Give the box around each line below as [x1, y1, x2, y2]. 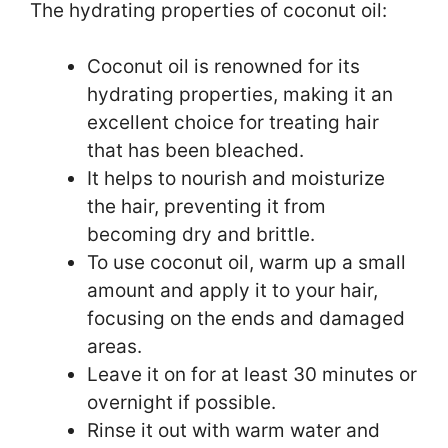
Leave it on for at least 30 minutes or [87, 363, 417, 387]
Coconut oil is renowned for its [87, 55, 360, 79]
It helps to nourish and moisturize [87, 167, 385, 191]
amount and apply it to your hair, [87, 279, 378, 303]
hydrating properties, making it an [87, 83, 393, 107]
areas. [87, 335, 142, 359]
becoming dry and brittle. [87, 223, 315, 247]
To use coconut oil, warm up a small [87, 251, 406, 275]
